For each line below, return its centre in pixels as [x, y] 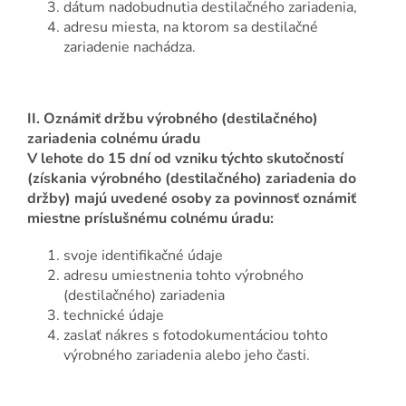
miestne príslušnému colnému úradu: [150, 219]
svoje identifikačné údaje [143, 256]
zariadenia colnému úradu [114, 139]
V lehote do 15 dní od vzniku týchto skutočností [185, 159]
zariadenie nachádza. [130, 48]
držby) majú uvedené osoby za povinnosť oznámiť [192, 199]
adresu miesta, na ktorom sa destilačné [191, 28]
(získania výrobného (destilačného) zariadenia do [192, 179]
